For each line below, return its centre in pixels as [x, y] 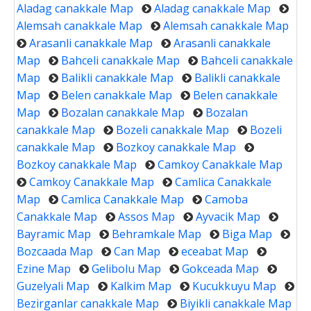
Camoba [226, 199]
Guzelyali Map [53, 286]
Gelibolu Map [126, 268]
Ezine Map [44, 268]
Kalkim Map [141, 286]
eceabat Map [215, 251]
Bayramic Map [54, 234]
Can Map [137, 251]
